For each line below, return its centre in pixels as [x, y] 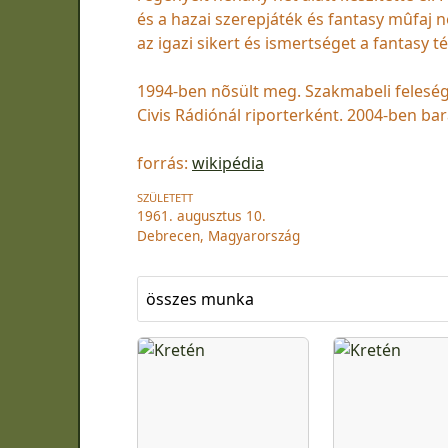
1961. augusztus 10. [201, 215]
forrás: [164, 162]
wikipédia [228, 162]
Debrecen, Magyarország [218, 235]
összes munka [200, 298]
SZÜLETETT [165, 197]
